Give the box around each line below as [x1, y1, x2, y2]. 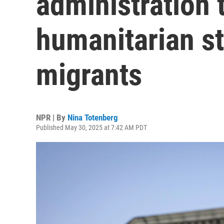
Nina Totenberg [67, 112, 118, 122]
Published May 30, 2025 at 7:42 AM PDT [36, 123, 147, 131]
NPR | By [36, 112, 67, 122]
